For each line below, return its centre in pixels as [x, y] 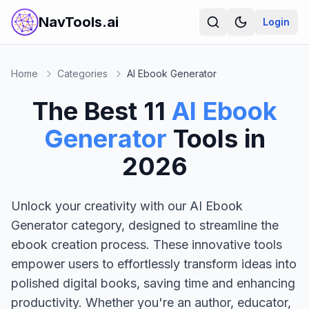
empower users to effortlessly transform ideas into [154, 264]
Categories [82, 73]
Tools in [219, 139]
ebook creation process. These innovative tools [147, 245]
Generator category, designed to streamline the [145, 225]
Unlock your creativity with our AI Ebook [127, 206]
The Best [88, 111]
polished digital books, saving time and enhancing [153, 283]
